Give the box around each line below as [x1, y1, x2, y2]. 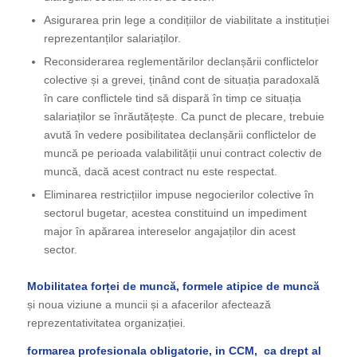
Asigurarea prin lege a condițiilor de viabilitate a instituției [43, 13, 329, 26]
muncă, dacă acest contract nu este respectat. [43, 164, 277, 178]
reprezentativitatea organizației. [26, 316, 186, 329]
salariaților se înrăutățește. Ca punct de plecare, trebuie [43, 109, 324, 123]
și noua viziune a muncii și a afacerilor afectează [26, 297, 271, 311]
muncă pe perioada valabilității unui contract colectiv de [43, 146, 322, 159]
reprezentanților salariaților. [43, 31, 181, 45]
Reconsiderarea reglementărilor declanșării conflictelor [43, 54, 319, 68]
